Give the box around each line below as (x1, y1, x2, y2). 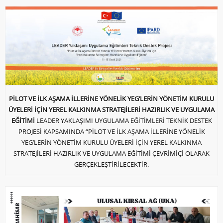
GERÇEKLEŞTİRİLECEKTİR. (74, 159, 149, 169)
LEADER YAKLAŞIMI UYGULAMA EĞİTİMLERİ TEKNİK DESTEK (36, 115, 212, 125)
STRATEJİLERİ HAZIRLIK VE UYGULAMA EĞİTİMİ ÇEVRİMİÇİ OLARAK (13, 148, 210, 158)
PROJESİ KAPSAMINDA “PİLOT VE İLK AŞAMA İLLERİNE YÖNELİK (18, 126, 205, 136)
